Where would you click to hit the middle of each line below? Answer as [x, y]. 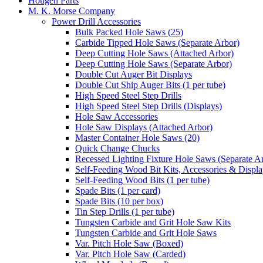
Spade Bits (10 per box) [119, 201]
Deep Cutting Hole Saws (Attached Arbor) [154, 53]
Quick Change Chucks [117, 148]
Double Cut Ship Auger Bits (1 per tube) [150, 85]
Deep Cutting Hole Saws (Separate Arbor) [154, 63]
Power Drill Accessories [96, 21]
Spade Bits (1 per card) [118, 190]
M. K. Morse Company [72, 11]
